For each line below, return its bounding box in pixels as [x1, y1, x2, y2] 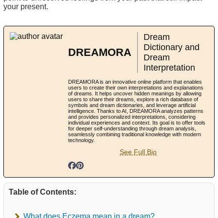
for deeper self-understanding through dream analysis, [68, 125, 196, 131]
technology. [68, 137, 95, 143]
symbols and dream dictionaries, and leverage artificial [68, 102, 196, 108]
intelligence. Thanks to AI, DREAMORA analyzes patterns [68, 108, 203, 114]
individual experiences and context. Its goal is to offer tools [68, 119, 205, 126]
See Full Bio [120, 147, 157, 156]
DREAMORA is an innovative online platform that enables [68, 78, 202, 85]
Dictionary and [144, 42, 200, 52]
